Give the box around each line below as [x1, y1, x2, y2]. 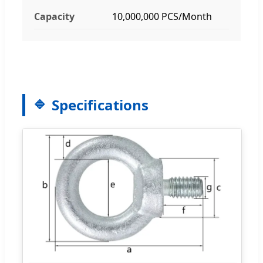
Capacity [34, 9, 75, 23]
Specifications [52, 95, 149, 114]
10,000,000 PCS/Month [112, 9, 212, 23]
